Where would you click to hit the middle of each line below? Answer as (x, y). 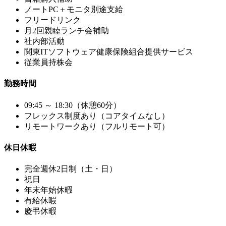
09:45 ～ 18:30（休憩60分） (73, 105)
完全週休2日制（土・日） (71, 169)
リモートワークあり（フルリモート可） (97, 126)
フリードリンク (52, 20)
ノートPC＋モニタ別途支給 (74, 10)
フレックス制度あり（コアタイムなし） (97, 116)
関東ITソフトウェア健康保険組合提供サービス (109, 52)
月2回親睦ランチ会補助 (67, 31)
